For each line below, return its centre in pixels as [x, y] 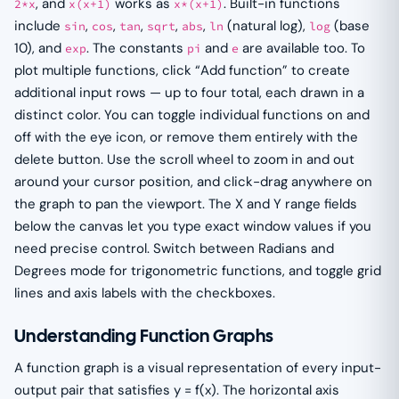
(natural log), [266, 26]
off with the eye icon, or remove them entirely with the [186, 138]
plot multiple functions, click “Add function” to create [182, 71]
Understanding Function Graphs [144, 336]
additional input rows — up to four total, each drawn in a [189, 93]
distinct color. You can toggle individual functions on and [192, 115]
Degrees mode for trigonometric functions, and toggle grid [198, 271]
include [39, 26]
